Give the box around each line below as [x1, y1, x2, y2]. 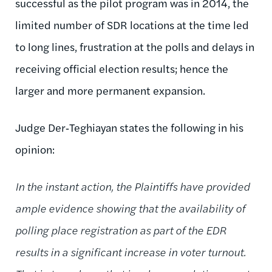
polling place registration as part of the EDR [15, 222, 226, 237]
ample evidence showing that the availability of [15, 200, 245, 216]
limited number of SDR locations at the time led [15, 16, 249, 32]
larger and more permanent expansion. [15, 82, 205, 98]
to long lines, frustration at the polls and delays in [15, 38, 254, 54]
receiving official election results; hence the [15, 60, 228, 76]
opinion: [15, 141, 55, 157]
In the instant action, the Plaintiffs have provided [15, 178, 250, 194]
